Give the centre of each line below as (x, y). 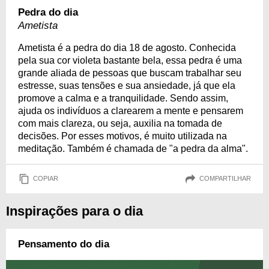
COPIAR (46, 179)
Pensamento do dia (64, 244)
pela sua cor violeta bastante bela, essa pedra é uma (130, 60)
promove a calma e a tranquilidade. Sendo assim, (123, 98)
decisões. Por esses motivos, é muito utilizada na (122, 136)
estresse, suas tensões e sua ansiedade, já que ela (127, 85)
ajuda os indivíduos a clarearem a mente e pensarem (131, 110)
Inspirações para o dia (74, 211)
